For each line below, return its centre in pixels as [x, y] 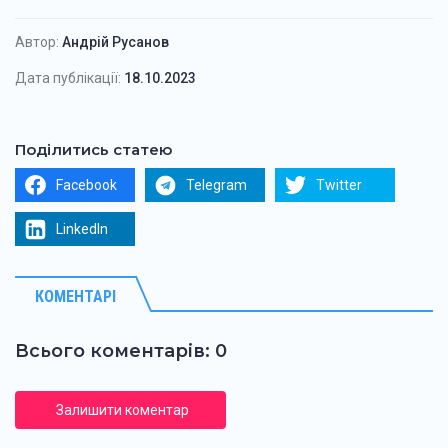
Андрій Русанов [115, 41]
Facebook [86, 184]
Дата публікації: [68, 77]
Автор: [37, 41]
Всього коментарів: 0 [121, 350]
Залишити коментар [122, 409]
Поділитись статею [93, 149]
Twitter [339, 184]
